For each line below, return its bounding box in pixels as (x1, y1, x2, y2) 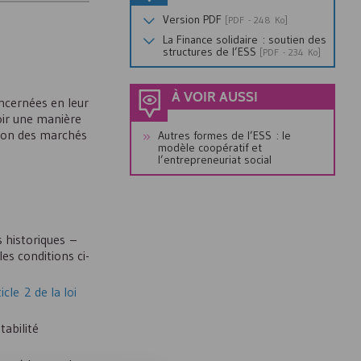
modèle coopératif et (158, 140, 262, 155)
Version (163, 12, 203, 27)
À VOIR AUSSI (172, 89, 258, 106)
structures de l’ (163, 44, 238, 59)
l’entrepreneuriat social (158, 152, 272, 167)
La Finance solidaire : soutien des (163, 32, 326, 47)
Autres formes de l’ (158, 128, 253, 143)
